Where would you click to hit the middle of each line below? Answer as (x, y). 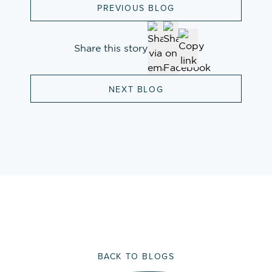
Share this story (111, 48)
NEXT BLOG (136, 89)
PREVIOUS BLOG (136, 8)
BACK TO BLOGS (136, 256)
